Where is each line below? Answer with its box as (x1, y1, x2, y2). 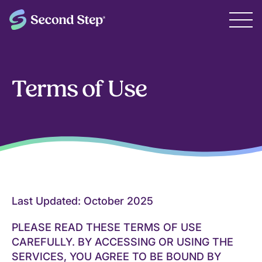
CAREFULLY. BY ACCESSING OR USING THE (12, 235, 233, 248)
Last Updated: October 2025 (12, 194, 153, 207)
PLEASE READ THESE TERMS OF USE (12, 220, 202, 233)
